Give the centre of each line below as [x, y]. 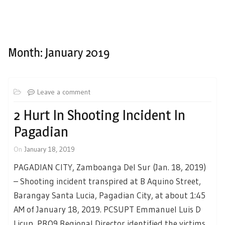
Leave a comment [64, 92]
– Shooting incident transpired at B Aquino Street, [107, 181]
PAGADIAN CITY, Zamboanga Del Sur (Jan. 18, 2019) [110, 167]
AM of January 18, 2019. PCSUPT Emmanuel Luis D [107, 209]
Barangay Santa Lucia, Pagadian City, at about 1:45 [109, 195]
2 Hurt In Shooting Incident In [99, 115]
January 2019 [77, 52]
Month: [27, 52]
